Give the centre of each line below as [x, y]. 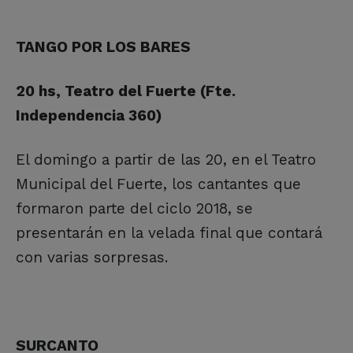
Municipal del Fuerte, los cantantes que [158, 184]
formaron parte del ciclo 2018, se [134, 208]
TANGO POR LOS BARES [103, 46]
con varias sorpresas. [92, 257]
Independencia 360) [89, 115]
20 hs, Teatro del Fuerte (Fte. [126, 91]
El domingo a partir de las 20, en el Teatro [166, 159]
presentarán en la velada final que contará [169, 232]
